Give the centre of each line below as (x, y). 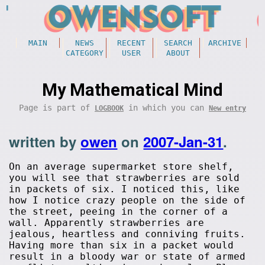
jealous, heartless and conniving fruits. (127, 234)
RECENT (131, 43)
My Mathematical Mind (132, 90)
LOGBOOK (109, 108)
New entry (227, 108)
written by (45, 141)
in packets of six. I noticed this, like (125, 189)
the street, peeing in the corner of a (119, 211)
